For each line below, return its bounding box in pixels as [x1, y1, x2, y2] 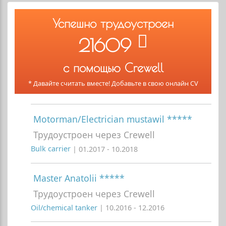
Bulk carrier [31, 144, 73, 154]
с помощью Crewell [63, 61, 163, 75]
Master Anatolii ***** [33, 172, 125, 184]
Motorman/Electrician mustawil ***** [33, 113, 192, 125]
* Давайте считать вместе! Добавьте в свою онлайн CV [28, 79, 198, 88]
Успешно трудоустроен [52, 16, 174, 30]
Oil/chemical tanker [31, 203, 99, 213]
